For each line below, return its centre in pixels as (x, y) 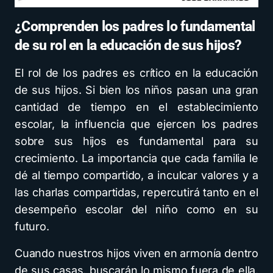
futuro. (32, 227)
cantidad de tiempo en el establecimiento (136, 107)
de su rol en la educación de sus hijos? (128, 46)
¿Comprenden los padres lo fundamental (135, 27)
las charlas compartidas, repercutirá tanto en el (136, 193)
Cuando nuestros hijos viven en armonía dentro (136, 253)
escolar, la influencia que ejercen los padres (136, 124)
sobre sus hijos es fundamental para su (136, 141)
